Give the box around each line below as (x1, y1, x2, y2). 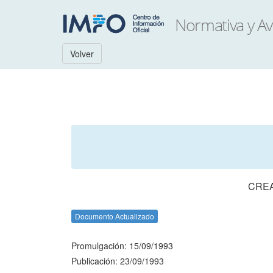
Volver (70, 48, 94, 60)
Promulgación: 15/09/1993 (71, 239, 173, 252)
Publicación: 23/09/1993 (71, 255, 164, 267)
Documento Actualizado (75, 211, 154, 221)
